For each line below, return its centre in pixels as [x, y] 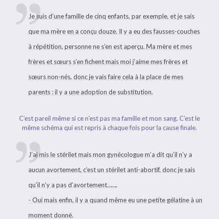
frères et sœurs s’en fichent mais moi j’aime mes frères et [108, 62]
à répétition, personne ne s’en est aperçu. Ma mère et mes [110, 46]
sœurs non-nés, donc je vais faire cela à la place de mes [106, 77]
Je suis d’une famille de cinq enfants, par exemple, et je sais [111, 16]
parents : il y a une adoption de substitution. [91, 92]
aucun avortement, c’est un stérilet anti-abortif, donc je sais [112, 170]
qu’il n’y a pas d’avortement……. [73, 185]
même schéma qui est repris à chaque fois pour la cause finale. [109, 128]
